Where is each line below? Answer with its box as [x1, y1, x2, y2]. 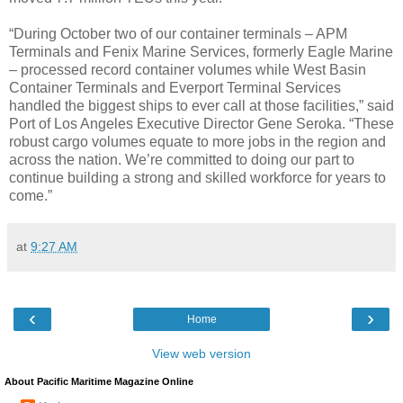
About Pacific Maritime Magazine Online [4, 375, 193, 387]
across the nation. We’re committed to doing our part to [9, 151, 354, 167]
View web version [152, 345, 251, 361]
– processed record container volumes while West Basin [9, 61, 366, 77]
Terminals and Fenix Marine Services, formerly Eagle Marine [9, 43, 393, 59]
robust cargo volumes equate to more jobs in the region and [9, 133, 386, 149]
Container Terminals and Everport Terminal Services [9, 79, 341, 95]
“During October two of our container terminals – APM [9, 25, 347, 41]
